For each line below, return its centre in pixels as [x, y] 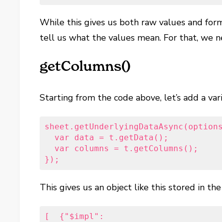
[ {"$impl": [75, 216]
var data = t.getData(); [114, 137]
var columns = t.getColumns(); [127, 148]
